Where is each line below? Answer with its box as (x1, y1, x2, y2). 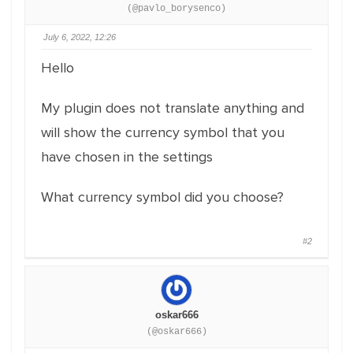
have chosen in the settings (41, 148, 213, 165)
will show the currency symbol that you (41, 124, 284, 141)
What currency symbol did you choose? (41, 188, 284, 206)
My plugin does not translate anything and (41, 99, 304, 117)
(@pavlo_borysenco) (127, 3, 226, 14)
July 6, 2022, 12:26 (43, 32, 116, 42)
